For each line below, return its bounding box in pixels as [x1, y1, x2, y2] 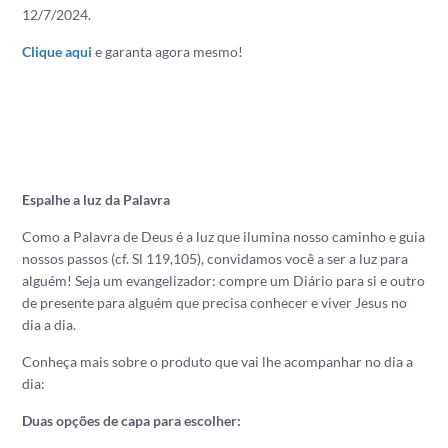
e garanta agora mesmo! [92, 43, 244, 60]
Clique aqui [22, 43, 93, 60]
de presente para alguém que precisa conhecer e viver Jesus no [22, 294, 408, 311]
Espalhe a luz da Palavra [22, 191, 171, 208]
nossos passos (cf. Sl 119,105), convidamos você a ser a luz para [22, 250, 409, 267]
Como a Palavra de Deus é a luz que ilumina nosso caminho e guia [22, 228, 426, 245]
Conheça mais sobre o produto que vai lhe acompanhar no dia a [22, 353, 414, 370]
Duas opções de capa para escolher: [22, 412, 242, 429]
